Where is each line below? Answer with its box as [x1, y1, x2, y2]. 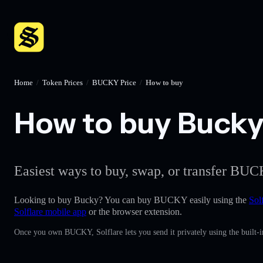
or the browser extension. [86, 206, 182, 217]
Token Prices [42, 78, 83, 87]
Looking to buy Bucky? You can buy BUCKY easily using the [14, 194, 249, 205]
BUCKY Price [92, 78, 136, 87]
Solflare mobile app [14, 206, 86, 217]
